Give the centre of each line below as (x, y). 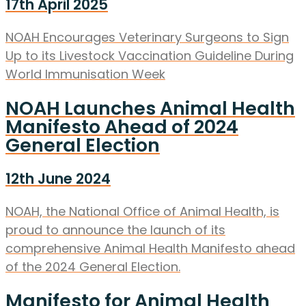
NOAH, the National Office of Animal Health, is (142, 212)
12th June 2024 (58, 179)
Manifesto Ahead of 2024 (122, 126)
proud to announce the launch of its (115, 230)
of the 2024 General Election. (93, 267)
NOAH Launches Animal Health (150, 108)
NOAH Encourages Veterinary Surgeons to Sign (147, 38)
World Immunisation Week (85, 74)
